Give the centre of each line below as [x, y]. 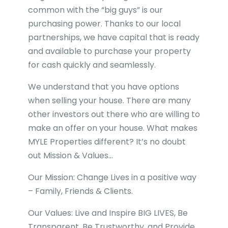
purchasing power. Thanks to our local [104, 23]
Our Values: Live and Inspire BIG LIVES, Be [108, 213]
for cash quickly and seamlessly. [92, 65]
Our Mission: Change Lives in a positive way [112, 177]
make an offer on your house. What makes [112, 128]
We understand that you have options [103, 87]
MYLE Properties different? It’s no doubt [107, 141]
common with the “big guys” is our [95, 10]
